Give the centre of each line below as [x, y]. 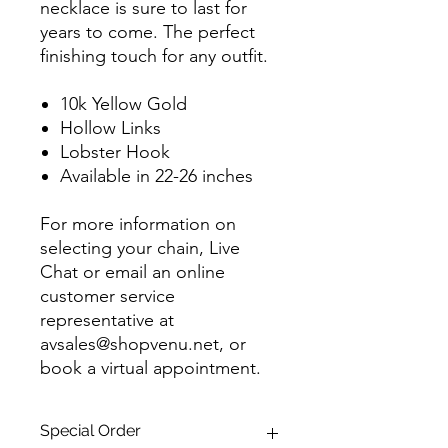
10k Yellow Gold [123, 103]
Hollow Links [110, 127]
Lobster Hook [115, 151]
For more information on [138, 223]
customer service [107, 295]
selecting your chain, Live [140, 247]
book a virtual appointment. [150, 367]
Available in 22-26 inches [156, 175]
